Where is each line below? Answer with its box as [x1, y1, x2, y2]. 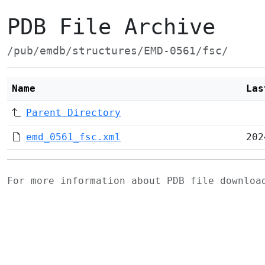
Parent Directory [26, 107, 121, 118]
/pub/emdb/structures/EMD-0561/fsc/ [7, 45, 228, 57]
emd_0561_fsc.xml [26, 131, 121, 143]
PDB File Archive [7, 14, 215, 40]
